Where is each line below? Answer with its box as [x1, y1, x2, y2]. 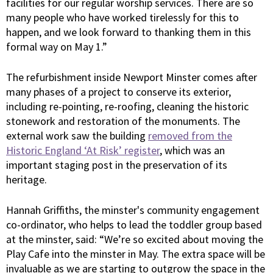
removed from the [148, 128, 232, 143]
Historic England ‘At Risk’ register [6, 143, 160, 157]
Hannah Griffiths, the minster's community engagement [6, 202, 260, 217]
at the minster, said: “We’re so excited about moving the [6, 232, 263, 246]
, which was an [160, 143, 225, 157]
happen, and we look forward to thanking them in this [6, 24, 251, 39]
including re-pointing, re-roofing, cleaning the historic [6, 99, 249, 113]
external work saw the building [6, 128, 148, 143]
